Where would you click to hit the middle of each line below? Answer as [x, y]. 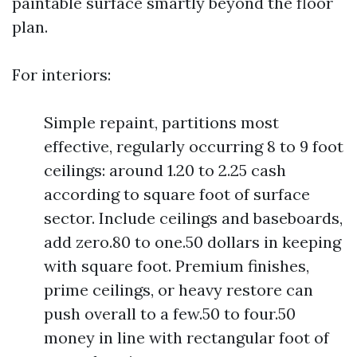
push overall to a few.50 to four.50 [170, 314]
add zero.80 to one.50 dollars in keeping [192, 242]
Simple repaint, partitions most [161, 122]
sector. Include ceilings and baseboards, [193, 218]
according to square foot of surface [177, 194]
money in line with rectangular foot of [186, 337]
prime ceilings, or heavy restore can [178, 290]
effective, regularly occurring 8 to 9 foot [194, 146]
